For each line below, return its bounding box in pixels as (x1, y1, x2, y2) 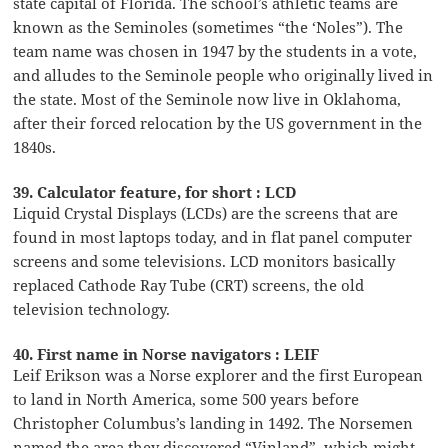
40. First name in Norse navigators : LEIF (13, 343, 320, 364)
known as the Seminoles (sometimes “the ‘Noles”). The (13, 16, 404, 37)
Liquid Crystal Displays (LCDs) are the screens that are (13, 202, 399, 223)
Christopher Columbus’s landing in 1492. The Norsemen (13, 412, 414, 433)
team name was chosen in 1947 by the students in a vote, (13, 40, 418, 61)
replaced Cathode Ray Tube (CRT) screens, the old (13, 274, 365, 295)
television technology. (13, 298, 171, 319)
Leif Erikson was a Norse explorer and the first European (13, 364, 424, 385)
